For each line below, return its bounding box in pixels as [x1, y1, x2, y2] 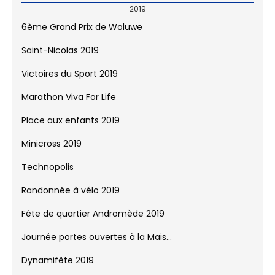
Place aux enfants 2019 [21, 122, 120, 134]
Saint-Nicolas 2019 [21, 52, 99, 64]
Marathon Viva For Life [21, 98, 116, 111]
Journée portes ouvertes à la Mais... [21, 238, 172, 251]
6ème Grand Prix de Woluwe [21, 28, 142, 41]
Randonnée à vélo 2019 [21, 192, 120, 204]
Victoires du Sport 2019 [21, 75, 118, 88]
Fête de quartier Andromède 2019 [21, 215, 165, 228]
